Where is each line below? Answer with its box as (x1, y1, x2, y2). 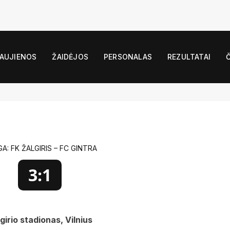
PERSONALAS (103, 52, 152, 61)
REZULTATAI (167, 52, 210, 61)
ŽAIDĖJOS (52, 52, 88, 61)
